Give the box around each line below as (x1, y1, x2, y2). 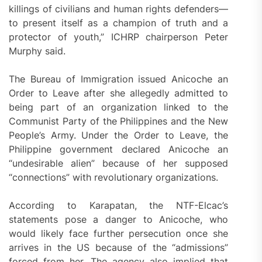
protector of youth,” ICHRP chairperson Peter (9, 31, 229, 43)
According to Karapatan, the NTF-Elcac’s (9, 199, 229, 212)
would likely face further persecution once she (9, 227, 229, 240)
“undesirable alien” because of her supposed (9, 157, 229, 170)
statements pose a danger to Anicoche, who (9, 213, 229, 226)
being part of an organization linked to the (9, 101, 229, 113)
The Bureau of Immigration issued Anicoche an (9, 73, 229, 85)
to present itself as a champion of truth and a (9, 17, 229, 29)
